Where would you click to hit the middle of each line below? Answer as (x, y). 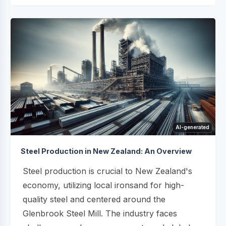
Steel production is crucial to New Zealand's (107, 171)
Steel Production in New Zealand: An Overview (106, 151)
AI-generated (192, 127)
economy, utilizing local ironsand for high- (103, 185)
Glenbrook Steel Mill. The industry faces (100, 213)
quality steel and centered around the (94, 199)
